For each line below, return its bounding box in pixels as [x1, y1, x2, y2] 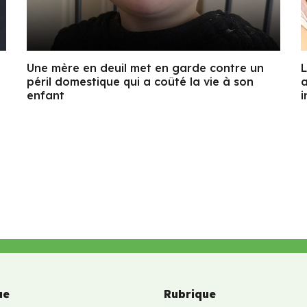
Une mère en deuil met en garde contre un [27, 60, 264, 75]
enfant [27, 88, 64, 102]
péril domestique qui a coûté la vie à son [27, 74, 254, 88]
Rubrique [164, 286, 216, 301]
